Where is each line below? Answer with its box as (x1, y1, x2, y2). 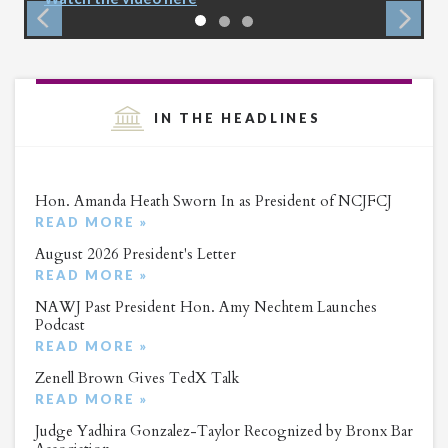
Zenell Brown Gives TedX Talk (35, 367, 239, 388)
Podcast (35, 314, 85, 335)
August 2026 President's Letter (35, 243, 236, 264)
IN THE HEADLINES (154, 109, 321, 126)
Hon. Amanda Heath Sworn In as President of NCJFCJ (35, 190, 392, 211)
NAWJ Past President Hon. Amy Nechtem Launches (35, 296, 377, 317)
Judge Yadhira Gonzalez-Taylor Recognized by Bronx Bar (35, 420, 413, 441)
